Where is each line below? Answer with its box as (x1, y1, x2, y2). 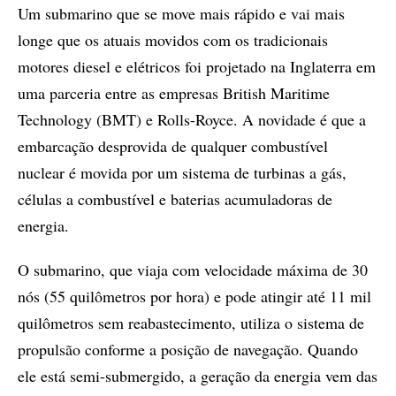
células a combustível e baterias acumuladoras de (18, 188, 332, 209)
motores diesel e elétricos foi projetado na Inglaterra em (18, 56, 376, 77)
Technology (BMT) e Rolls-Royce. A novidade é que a (18, 109, 366, 130)
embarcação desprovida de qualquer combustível (18, 135, 328, 156)
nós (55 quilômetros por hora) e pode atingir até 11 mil (18, 286, 371, 307)
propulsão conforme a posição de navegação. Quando (18, 339, 358, 360)
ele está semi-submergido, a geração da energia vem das (18, 365, 377, 386)
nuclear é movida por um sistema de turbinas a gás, (18, 162, 346, 183)
